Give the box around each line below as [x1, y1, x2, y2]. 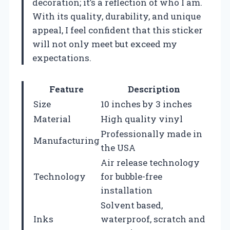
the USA [101, 141, 136, 154]
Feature [49, 83, 84, 95]
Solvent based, [101, 199, 163, 211]
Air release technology [101, 156, 200, 168]
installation [101, 184, 152, 196]
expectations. [32, 51, 91, 64]
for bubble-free [101, 170, 162, 182]
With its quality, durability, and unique [32, 10, 201, 22]
